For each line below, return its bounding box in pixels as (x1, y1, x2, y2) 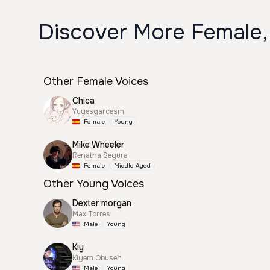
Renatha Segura (72, 151, 128, 160)
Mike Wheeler (72, 139, 124, 150)
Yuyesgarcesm (72, 107, 124, 116)
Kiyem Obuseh (72, 253, 122, 263)
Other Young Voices (43, 177, 144, 190)
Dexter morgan (72, 198, 131, 209)
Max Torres (72, 209, 110, 219)
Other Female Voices (43, 75, 148, 88)
